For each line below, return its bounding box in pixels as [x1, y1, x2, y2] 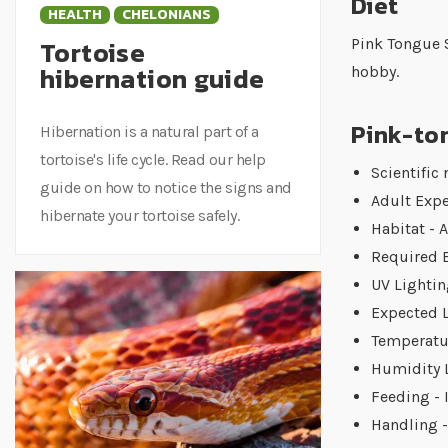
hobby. [351, 62, 399, 82]
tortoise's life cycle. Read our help [40, 150, 266, 169]
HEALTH [48, 4, 102, 25]
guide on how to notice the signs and [40, 178, 292, 197]
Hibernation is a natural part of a [40, 122, 259, 141]
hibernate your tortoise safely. [40, 206, 240, 225]
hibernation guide [40, 59, 265, 98]
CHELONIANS [122, 4, 211, 25]
